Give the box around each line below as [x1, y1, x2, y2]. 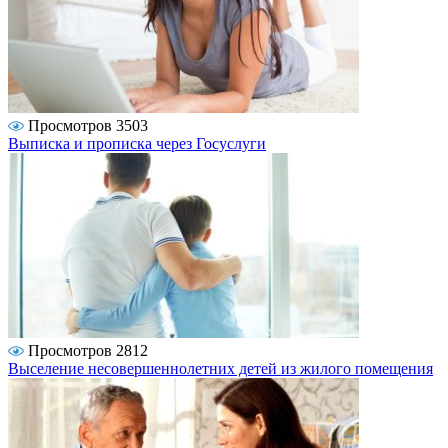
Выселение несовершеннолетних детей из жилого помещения [8, 359, 433, 377]
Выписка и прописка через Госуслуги [8, 134, 266, 152]
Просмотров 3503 [28, 116, 148, 134]
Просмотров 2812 [28, 341, 148, 359]
